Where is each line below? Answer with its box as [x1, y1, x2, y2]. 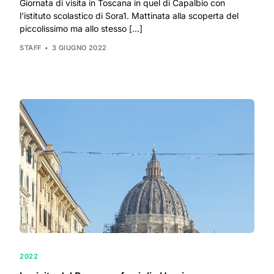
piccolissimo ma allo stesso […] [20, 23, 143, 34]
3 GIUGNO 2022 [52, 43, 107, 53]
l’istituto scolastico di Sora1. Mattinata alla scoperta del [20, 10, 239, 21]
